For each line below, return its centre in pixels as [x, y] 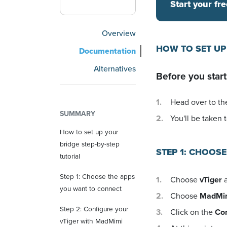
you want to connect [91, 188]
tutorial [70, 156]
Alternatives [115, 68]
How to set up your [89, 132]
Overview [119, 33]
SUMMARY [78, 113]
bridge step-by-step [90, 144]
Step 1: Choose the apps [97, 176]
